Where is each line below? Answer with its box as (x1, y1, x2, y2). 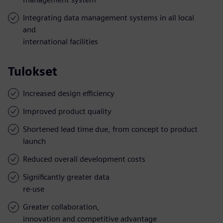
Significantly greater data (23, 172, 110, 182)
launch (23, 136, 46, 146)
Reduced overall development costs (23, 154, 145, 164)
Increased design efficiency (23, 88, 114, 98)
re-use (23, 184, 44, 194)
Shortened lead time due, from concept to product (23, 124, 198, 134)
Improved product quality (23, 106, 111, 116)
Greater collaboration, (23, 202, 100, 212)
